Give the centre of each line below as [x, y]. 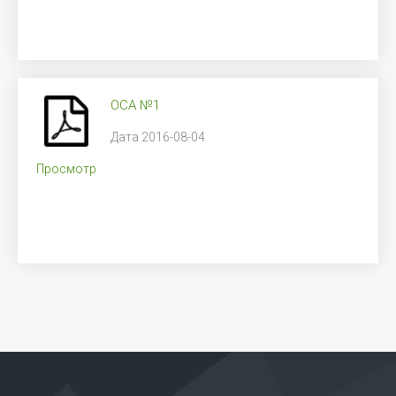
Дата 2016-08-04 [158, 137]
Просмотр [66, 169]
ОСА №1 [135, 105]
